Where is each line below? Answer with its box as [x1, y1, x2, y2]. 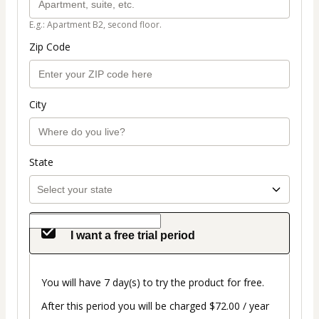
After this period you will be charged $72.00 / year [41, 299, 269, 313]
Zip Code [29, 40, 70, 54]
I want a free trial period [68, 229, 195, 242]
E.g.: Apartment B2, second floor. [29, 19, 162, 31]
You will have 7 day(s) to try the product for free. [41, 276, 264, 290]
